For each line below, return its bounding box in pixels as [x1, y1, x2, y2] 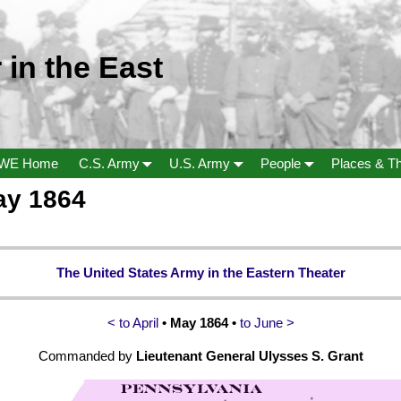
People [260, 155, 302, 171]
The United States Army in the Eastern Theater [55, 264, 346, 280]
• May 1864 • [161, 314, 236, 330]
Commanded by [38, 347, 136, 363]
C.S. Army [78, 155, 140, 171]
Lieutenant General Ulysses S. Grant [135, 347, 363, 363]
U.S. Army [169, 155, 231, 171]
